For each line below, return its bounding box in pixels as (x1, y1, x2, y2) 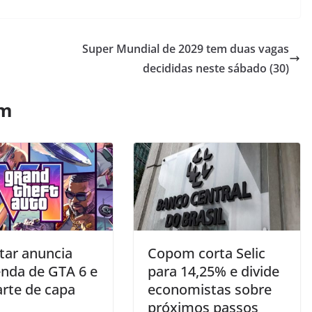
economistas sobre (148, 279, 272, 299)
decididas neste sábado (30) (143, 61, 289, 77)
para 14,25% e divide (148, 261, 279, 281)
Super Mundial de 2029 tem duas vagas (82, 41, 289, 57)
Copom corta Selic (148, 243, 265, 263)
